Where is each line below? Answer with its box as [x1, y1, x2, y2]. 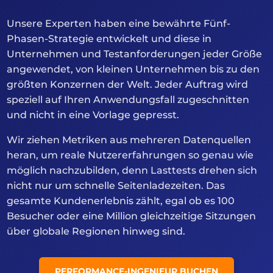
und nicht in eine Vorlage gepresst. [7, 109, 180, 121]
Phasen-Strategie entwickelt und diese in [7, 33, 212, 45]
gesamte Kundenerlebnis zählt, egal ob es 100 [7, 195, 235, 207]
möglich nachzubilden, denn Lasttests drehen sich [7, 165, 258, 177]
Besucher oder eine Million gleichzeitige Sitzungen [7, 210, 257, 222]
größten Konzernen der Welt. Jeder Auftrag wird [7, 79, 249, 91]
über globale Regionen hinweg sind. [7, 225, 186, 238]
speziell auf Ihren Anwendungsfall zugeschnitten [7, 94, 250, 106]
